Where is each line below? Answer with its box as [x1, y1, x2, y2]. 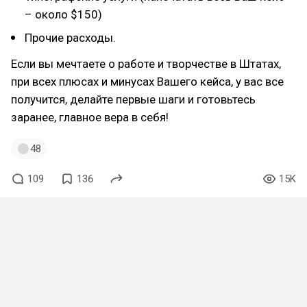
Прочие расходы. [25, 31, 116, 45]
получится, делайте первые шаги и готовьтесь [11, 93, 256, 106]
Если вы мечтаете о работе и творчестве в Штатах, [11, 57, 281, 71]
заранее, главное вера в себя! [11, 110, 169, 124]
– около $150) [25, 8, 102, 21]
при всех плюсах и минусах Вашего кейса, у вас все [11, 75, 284, 88]
